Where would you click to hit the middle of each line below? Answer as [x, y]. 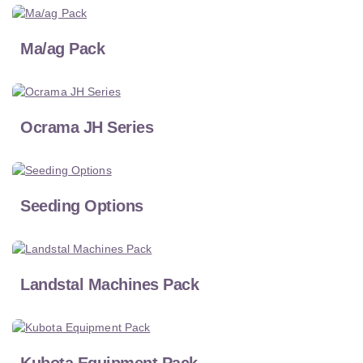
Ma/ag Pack [62, 49]
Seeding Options [82, 206]
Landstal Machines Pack [109, 285]
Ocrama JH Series [87, 128]
